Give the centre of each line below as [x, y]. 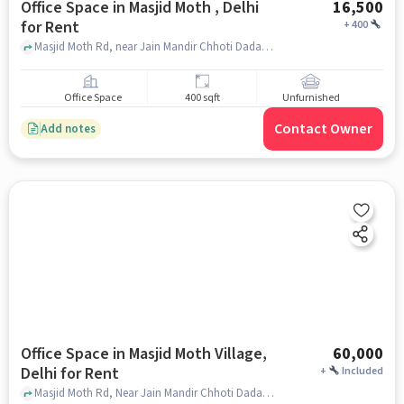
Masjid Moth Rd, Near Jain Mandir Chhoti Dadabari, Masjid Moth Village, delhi [268, 393]
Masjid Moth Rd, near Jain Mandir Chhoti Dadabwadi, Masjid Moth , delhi [267, 46]
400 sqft [202, 98]
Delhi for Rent [69, 374]
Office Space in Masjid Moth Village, [143, 354]
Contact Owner [324, 129]
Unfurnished [311, 98]
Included [363, 371]
